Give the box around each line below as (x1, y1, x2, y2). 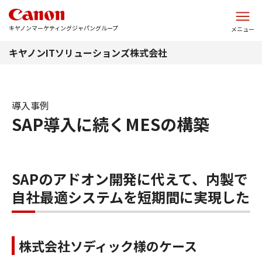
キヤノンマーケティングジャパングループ (9, 23, 118, 32)
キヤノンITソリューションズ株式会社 (9, 46, 167, 60)
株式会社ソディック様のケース (19, 236, 197, 255)
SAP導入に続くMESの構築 (12, 112, 209, 136)
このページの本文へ (94, 2, 168, 14)
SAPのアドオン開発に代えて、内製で (12, 168, 248, 189)
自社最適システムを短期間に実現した (12, 187, 250, 207)
